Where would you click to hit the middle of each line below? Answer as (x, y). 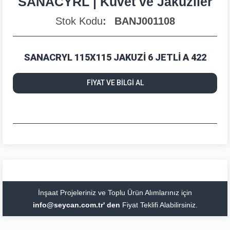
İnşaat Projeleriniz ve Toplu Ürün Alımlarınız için (115, 192)
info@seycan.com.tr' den (76, 205)
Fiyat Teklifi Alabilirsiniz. (159, 205)
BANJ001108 (145, 21)
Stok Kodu (79, 21)
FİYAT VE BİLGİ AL (115, 83)
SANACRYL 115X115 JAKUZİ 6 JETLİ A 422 (115, 57)
